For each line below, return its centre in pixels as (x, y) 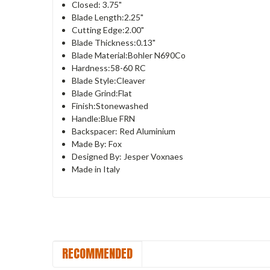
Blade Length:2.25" (108, 17)
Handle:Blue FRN (104, 118)
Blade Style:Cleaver (109, 80)
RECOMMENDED (97, 253)
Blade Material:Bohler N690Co (129, 55)
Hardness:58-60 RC (109, 67)
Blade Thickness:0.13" (114, 42)
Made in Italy (96, 169)
